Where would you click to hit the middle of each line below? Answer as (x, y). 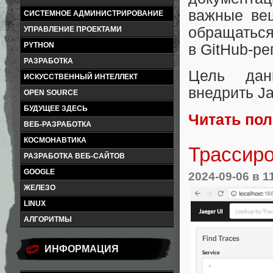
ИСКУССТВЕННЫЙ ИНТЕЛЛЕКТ (81, 77)
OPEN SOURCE (51, 93)
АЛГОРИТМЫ (48, 219)
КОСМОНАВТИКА (55, 140)
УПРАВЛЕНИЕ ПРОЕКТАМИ (73, 29)
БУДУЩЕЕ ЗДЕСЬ (56, 108)
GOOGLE (39, 172)
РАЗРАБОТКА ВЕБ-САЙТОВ (74, 156)
